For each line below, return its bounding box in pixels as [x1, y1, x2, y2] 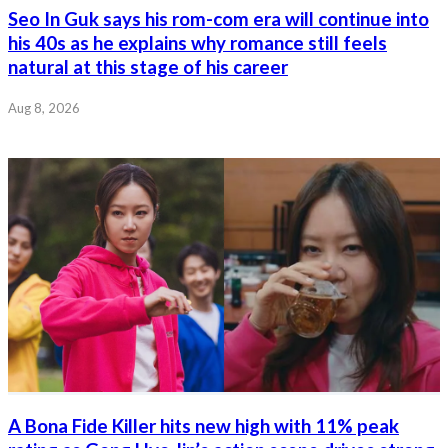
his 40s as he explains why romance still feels [8, 31, 387, 54]
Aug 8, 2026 [8, 100, 80, 117]
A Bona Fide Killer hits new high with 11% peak [8, 415, 399, 438]
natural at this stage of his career [8, 55, 288, 78]
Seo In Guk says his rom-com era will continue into [8, 7, 429, 30]
